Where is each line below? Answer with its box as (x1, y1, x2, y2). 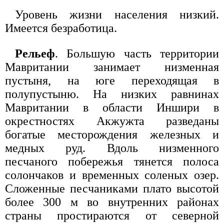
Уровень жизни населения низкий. (15, 8, 219, 21)
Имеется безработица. (5, 21, 117, 35)
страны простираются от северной (5, 209, 219, 222)
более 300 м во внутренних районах (5, 195, 219, 209)
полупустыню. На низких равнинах (5, 87, 219, 101)
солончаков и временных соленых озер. (5, 168, 219, 182)
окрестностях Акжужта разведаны (5, 114, 219, 128)
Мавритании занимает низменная (5, 60, 219, 74)
